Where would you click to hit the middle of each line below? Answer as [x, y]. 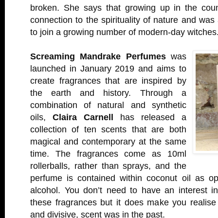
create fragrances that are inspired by [108, 81]
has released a [150, 117]
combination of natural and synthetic [108, 105]
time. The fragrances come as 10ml [108, 154]
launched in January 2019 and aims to [108, 68]
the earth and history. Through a [108, 93]
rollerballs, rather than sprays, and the [108, 166]
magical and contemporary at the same [108, 141]
